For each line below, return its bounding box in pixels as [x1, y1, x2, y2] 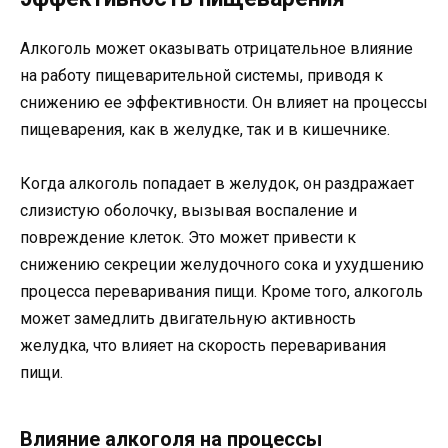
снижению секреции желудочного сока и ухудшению [20, 255, 424, 275]
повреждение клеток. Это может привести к [20, 228, 356, 248]
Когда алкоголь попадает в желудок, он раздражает [20, 174, 414, 194]
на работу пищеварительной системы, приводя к [20, 65, 383, 85]
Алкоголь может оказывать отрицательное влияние [20, 38, 413, 58]
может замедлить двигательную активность [20, 309, 356, 329]
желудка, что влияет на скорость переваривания [20, 336, 386, 356]
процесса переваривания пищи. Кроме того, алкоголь [20, 282, 423, 302]
